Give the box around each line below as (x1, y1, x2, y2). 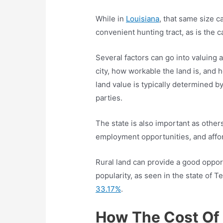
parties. (96, 93, 123, 103)
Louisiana (126, 14, 160, 24)
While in (96, 14, 126, 24)
